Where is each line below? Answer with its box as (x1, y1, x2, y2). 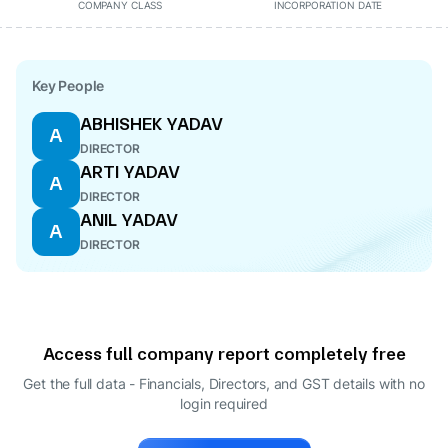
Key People (32, 77, 105, 94)
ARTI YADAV (80, 161, 180, 182)
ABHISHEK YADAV (80, 113, 223, 134)
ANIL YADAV (80, 209, 178, 230)
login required (180, 395, 268, 412)
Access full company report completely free (42, 343, 406, 364)
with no (378, 375, 425, 392)
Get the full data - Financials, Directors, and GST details (23, 375, 375, 392)
